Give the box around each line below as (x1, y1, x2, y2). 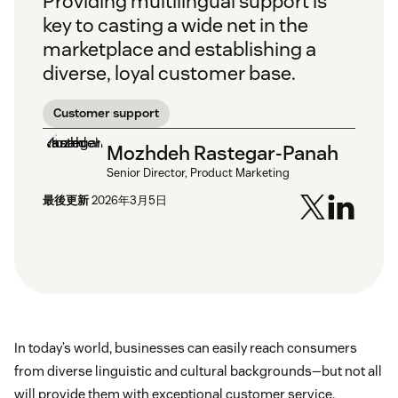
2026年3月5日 (92, 193, 167, 209)
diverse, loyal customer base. (43, 60, 296, 86)
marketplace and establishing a (43, 36, 316, 62)
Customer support (53, 105, 159, 122)
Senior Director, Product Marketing (107, 164, 290, 180)
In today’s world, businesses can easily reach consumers (14, 339, 357, 357)
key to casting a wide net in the (43, 12, 308, 38)
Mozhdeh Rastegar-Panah (107, 139, 338, 165)
